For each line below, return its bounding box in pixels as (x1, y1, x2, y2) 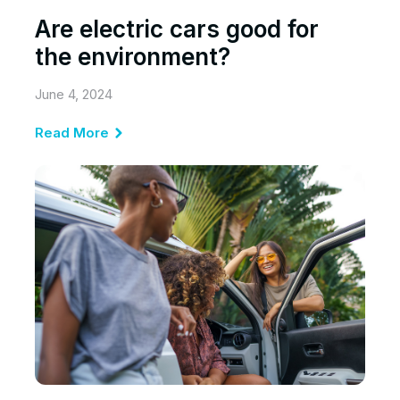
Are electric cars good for (35, 14, 319, 43)
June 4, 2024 (35, 85, 112, 103)
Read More (35, 123, 109, 141)
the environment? (35, 42, 230, 71)
